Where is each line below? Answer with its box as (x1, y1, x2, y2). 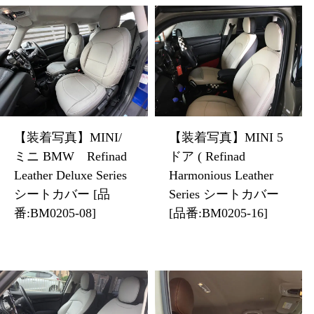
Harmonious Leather (168, 168, 273, 182)
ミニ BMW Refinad (14, 149, 127, 163)
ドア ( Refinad (168, 149, 245, 163)
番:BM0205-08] (14, 205, 96, 220)
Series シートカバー (168, 186, 279, 201)
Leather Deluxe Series (14, 168, 127, 182)
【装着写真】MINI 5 (168, 130, 283, 144)
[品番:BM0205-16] (168, 205, 268, 220)
